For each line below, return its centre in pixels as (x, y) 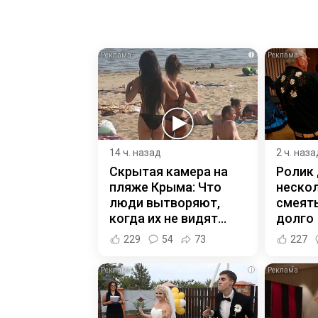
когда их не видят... (168, 218)
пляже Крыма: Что (165, 187)
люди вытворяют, (165, 202)
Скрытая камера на (169, 171)
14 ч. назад (135, 152)
